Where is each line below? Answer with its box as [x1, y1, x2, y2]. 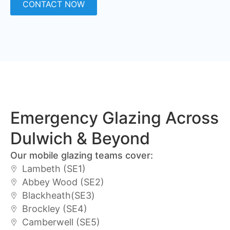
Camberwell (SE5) [22, 217, 100, 228]
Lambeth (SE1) [22, 163, 86, 175]
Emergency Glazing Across [10, 108, 219, 128]
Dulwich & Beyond [10, 128, 150, 149]
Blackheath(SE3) [22, 190, 95, 201]
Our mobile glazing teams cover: [10, 150, 153, 161]
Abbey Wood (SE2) [22, 177, 104, 188]
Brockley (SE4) [22, 203, 87, 215]
